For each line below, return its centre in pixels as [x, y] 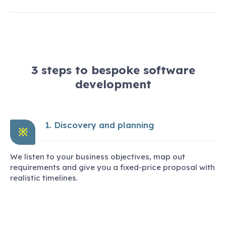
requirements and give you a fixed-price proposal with [112, 167]
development [113, 84]
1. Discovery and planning [100, 125]
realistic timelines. [44, 178]
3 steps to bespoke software [113, 70]
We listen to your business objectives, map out [98, 156]
